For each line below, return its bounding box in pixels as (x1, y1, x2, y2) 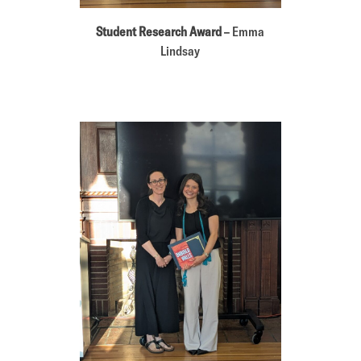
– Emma (222, 23, 265, 39)
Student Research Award (96, 23, 222, 39)
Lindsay (160, 42, 201, 59)
